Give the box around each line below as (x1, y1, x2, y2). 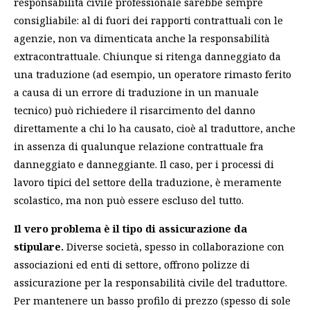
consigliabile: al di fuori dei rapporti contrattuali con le (14, 13, 283, 28)
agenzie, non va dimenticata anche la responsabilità (14, 31, 270, 46)
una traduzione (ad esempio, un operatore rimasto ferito (14, 67, 291, 82)
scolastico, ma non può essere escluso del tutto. (14, 193, 244, 208)
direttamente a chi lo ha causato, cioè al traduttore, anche (14, 121, 295, 136)
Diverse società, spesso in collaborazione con (64, 239, 284, 253)
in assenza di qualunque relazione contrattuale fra (14, 139, 264, 154)
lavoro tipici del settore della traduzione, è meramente (14, 175, 282, 190)
